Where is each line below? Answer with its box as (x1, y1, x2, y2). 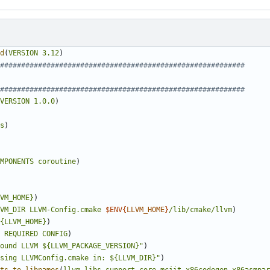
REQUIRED (4, 230, 38, 239)
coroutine (38, 157, 76, 166)
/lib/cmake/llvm (169, 206, 232, 215)
